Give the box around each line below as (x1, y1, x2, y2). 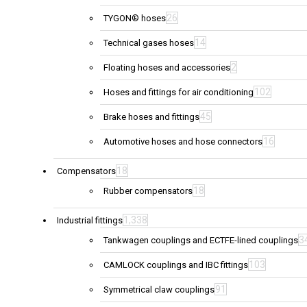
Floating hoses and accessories (103, 62, 230, 73)
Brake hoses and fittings (103, 111, 199, 122)
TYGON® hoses (103, 12, 166, 23)
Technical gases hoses (103, 37, 194, 48)
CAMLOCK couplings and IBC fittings (103, 259, 248, 270)
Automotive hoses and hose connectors (103, 136, 262, 147)
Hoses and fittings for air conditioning (103, 86, 254, 97)
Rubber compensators (103, 185, 193, 196)
